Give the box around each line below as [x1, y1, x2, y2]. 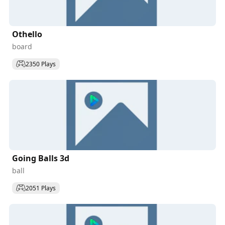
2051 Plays [26, 183, 56, 192]
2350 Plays [26, 59, 56, 68]
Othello [12, 29, 42, 40]
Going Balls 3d [12, 153, 69, 164]
